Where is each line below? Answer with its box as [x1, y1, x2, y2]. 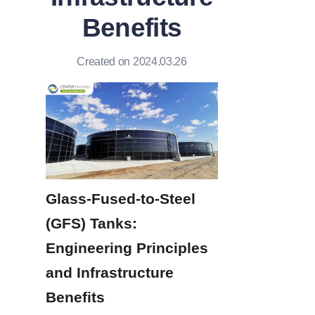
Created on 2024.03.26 [77, 56, 187, 67]
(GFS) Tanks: [46, 214, 137, 231]
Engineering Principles [46, 239, 208, 256]
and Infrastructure [46, 264, 174, 281]
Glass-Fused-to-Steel [46, 190, 195, 207]
